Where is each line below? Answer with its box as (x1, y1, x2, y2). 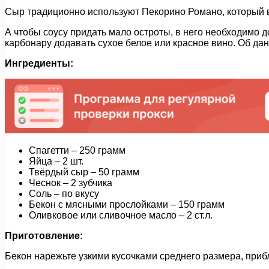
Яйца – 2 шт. (29, 156, 83, 166)
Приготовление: (5, 230, 83, 241)
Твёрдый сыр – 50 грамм (29, 166, 139, 177)
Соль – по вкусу (29, 188, 99, 199)
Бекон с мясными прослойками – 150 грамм (29, 199, 225, 210)
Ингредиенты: (5, 58, 73, 68)
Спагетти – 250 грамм (29, 145, 125, 156)
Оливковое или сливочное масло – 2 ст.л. (29, 210, 213, 220)
